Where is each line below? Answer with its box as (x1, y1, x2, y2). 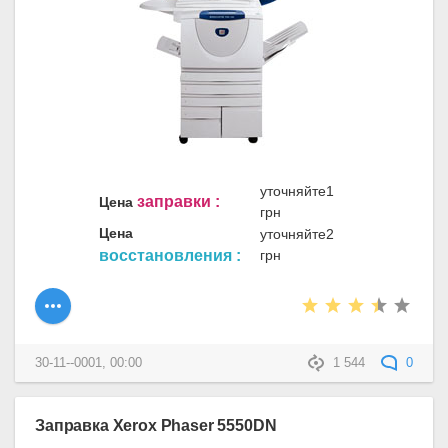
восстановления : (99, 247, 241, 265)
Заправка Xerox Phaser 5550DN (35, 415, 277, 434)
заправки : (137, 193, 220, 211)
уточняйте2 (260, 226, 334, 243)
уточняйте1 (260, 183, 334, 200)
